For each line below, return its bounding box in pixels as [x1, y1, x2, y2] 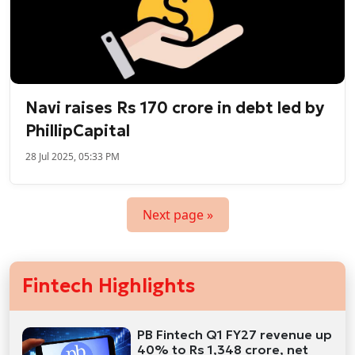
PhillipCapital [25, 120, 131, 142]
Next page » [142, 206, 213, 224]
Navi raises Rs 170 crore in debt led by [25, 97, 325, 119]
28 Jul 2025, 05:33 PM [25, 150, 120, 164]
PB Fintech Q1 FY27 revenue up [137, 326, 333, 343]
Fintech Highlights [22, 274, 195, 299]
